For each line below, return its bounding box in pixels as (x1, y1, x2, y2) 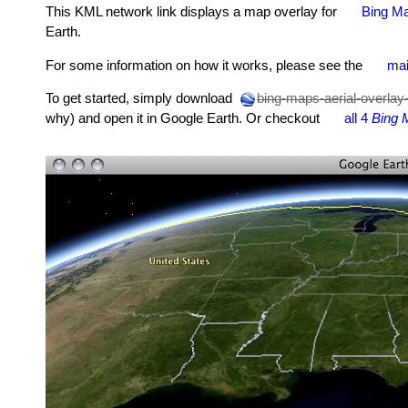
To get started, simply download (46, 91, 236, 107)
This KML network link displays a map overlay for (46, 5, 341, 19)
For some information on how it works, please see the (46, 57, 366, 73)
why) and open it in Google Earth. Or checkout (46, 111, 323, 127)
